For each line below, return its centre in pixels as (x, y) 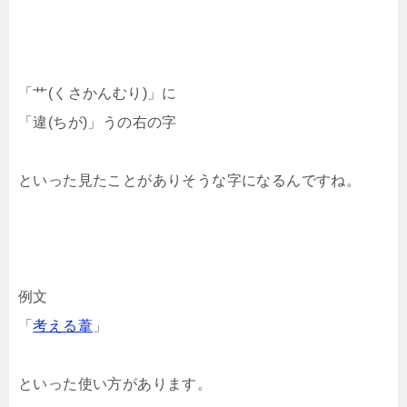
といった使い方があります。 (115, 384)
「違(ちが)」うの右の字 (98, 123)
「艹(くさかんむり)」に (98, 94)
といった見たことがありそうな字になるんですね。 (190, 181)
